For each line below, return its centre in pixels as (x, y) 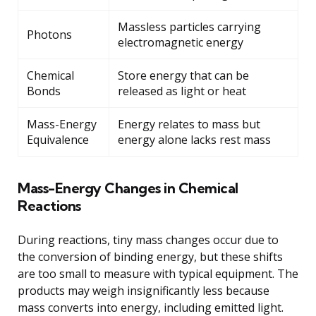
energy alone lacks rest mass (194, 140)
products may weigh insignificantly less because (144, 291)
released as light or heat (182, 91)
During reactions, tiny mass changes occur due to (148, 240)
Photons (49, 35)
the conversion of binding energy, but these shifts (150, 257)
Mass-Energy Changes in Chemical (128, 188)
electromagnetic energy (181, 43)
